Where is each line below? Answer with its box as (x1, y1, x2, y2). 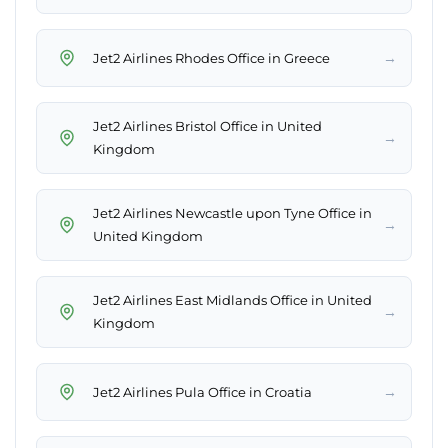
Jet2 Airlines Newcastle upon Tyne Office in (93, 205, 372, 222)
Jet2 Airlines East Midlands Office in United (93, 292, 372, 309)
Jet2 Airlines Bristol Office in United (93, 118, 322, 135)
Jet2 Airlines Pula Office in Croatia (93, 383, 312, 400)
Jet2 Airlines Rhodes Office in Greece (93, 49, 330, 66)
